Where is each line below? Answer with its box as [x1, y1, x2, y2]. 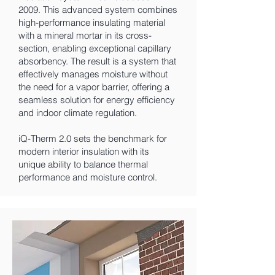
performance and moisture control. [18, 171, 157, 183]
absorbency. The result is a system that [18, 55, 176, 67]
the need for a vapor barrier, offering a [18, 81, 169, 93]
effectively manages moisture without [18, 68, 168, 80]
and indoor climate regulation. [18, 107, 137, 118]
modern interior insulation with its [18, 145, 149, 157]
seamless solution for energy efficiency [18, 94, 175, 106]
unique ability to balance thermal [18, 158, 148, 170]
